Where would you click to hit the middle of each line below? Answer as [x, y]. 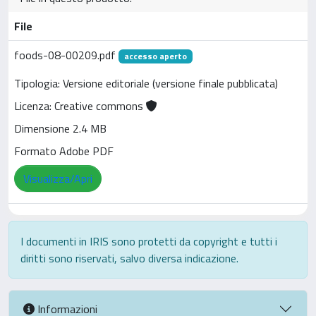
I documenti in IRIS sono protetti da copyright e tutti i [149, 241]
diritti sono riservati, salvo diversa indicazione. [129, 258]
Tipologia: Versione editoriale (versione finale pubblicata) [146, 84]
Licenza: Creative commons [80, 106]
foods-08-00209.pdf [66, 55]
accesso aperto [155, 56]
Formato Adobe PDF [64, 151]
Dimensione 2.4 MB [60, 129]
